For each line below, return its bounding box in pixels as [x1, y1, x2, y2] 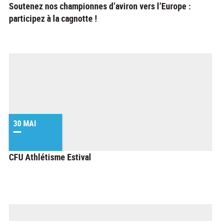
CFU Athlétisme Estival [9, 151, 91, 163]
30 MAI [13, 118, 36, 129]
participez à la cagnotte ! [9, 12, 97, 24]
